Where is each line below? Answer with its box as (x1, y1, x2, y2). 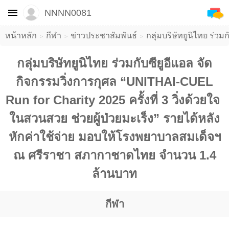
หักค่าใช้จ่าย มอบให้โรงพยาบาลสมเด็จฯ (8, 130, 221, 144)
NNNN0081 (44, 7, 91, 18)
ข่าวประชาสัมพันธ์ (71, 31, 137, 40)
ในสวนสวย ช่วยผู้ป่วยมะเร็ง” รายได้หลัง (9, 111, 220, 126)
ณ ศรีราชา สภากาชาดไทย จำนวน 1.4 (13, 148, 216, 163)
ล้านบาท (92, 167, 137, 181)
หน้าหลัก (5, 31, 37, 40)
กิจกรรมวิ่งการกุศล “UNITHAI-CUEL (16, 75, 213, 89)
